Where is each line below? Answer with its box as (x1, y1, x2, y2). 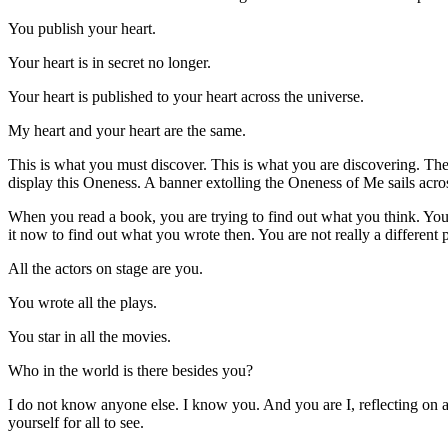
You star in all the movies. (8, 327, 171, 345)
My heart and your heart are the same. (8, 121, 246, 139)
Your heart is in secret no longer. (8, 53, 211, 71)
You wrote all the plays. (8, 293, 157, 311)
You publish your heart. (8, 19, 156, 37)
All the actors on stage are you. (8, 259, 203, 277)
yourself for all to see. (8, 413, 144, 431)
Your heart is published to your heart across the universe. (8, 87, 364, 105)
